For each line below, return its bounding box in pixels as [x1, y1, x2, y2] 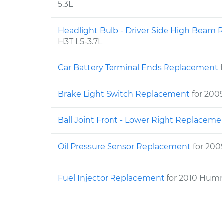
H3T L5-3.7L [58, 37, 102, 46]
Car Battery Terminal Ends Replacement [58, 63, 220, 72]
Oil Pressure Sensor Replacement [58, 142, 193, 151]
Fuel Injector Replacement [58, 173, 166, 183]
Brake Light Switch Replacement [58, 89, 192, 99]
